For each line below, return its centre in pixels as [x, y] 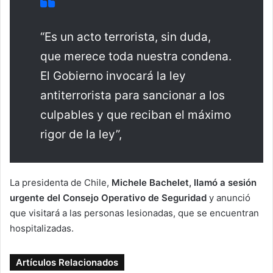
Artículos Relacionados [67, 263]
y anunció [229, 198]
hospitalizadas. [42, 229]
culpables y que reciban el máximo [136, 115]
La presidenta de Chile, [59, 183]
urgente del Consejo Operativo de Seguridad [108, 198]
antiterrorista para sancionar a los [133, 96]
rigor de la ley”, [81, 135]
